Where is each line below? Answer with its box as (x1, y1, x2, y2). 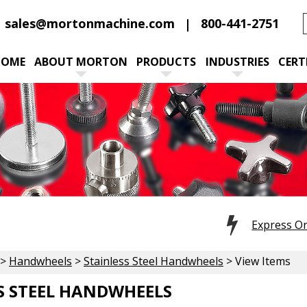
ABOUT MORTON (34, 54, 128, 69)
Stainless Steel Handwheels (84, 253, 223, 269)
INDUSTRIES (205, 54, 269, 69)
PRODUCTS (136, 54, 197, 69)
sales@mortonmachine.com (5, 15, 175, 32)
